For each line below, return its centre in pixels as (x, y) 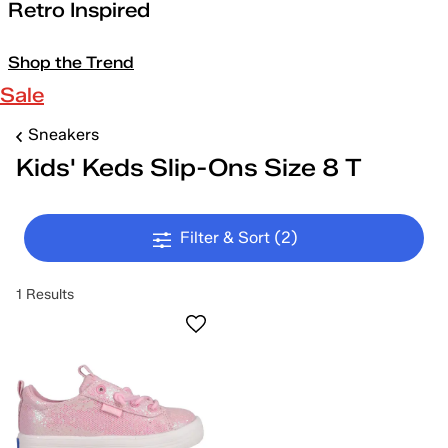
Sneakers (63, 134)
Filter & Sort (227, 237)
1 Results (45, 294)
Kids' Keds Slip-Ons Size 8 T (189, 167)
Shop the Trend (71, 62)
